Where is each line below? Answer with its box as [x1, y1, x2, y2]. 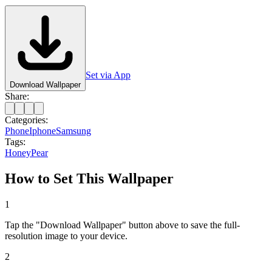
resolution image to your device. [5, 230, 127, 241]
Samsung [56, 125, 91, 136]
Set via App [86, 69, 131, 80]
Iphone [29, 125, 56, 136]
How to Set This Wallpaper [5, 170, 174, 186]
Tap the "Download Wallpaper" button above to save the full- [5, 219, 240, 230]
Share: [5, 90, 29, 101]
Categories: [5, 114, 48, 125]
